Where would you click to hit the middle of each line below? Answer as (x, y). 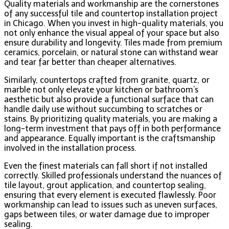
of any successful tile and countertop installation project (111, 13)
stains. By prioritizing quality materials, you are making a (111, 119)
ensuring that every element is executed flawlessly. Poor (110, 195)
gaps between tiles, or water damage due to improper (107, 214)
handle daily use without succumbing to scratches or (103, 109)
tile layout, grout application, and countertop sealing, (105, 185)
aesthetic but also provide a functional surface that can (109, 99)
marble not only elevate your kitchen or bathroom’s (101, 89)
